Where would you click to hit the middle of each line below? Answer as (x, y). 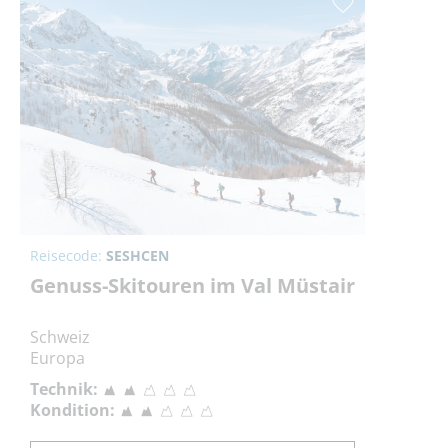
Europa (57, 357)
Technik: (64, 388)
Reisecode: (68, 255)
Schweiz (60, 336)
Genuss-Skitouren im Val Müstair (192, 285)
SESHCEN (137, 255)
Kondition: (72, 409)
